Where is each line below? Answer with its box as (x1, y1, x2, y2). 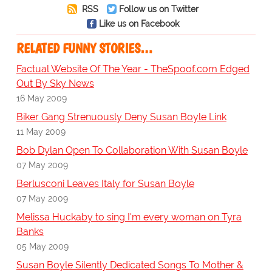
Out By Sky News (16, 78, 94, 90)
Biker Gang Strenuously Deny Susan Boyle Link (16, 111, 226, 123)
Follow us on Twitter (118, 4, 199, 15)
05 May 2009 (16, 241, 69, 252)
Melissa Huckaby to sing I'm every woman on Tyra (16, 211, 242, 223)
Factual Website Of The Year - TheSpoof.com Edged (16, 63, 250, 75)
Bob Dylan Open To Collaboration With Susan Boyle (16, 144, 248, 157)
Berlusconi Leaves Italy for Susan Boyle (16, 178, 194, 190)
